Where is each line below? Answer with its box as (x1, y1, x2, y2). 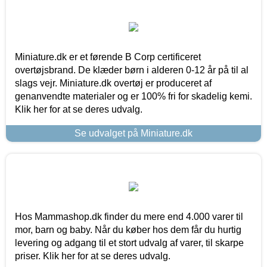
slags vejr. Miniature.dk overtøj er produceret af (15, 77, 212, 88)
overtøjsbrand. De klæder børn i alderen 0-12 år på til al (15, 64, 249, 75)
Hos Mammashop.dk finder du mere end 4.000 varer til (15, 211, 243, 222)
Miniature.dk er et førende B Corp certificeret (15, 51, 201, 62)
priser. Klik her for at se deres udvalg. (15, 250, 170, 261)
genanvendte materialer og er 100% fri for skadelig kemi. (15, 91, 252, 101)
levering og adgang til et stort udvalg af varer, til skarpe (15, 237, 244, 248)
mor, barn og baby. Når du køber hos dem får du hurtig (15, 224, 241, 235)
